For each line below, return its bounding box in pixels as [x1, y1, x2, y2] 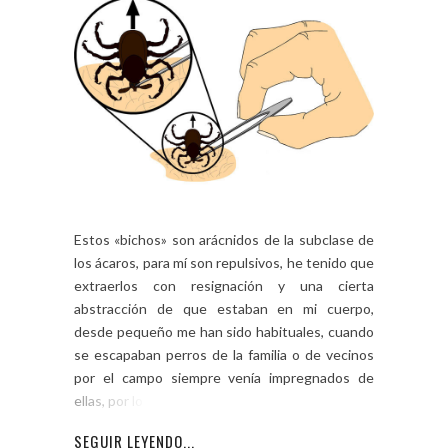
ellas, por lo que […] [74, 391, 191, 409]
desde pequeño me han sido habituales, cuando [74, 322, 374, 340]
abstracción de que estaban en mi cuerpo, [74, 299, 374, 317]
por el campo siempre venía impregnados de [74, 368, 374, 386]
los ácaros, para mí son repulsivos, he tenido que [74, 253, 374, 271]
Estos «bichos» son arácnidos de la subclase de [74, 230, 374, 248]
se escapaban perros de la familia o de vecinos [74, 345, 374, 363]
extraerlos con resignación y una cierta [74, 276, 374, 294]
